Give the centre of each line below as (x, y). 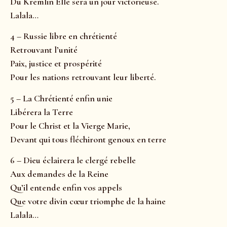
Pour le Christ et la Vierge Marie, (70, 125)
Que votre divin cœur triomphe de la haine (88, 201)
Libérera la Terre (42, 112)
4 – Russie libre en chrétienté (64, 36)
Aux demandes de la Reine (59, 174)
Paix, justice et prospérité (56, 64)
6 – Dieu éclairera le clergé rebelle (73, 160)
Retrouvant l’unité (44, 50)
